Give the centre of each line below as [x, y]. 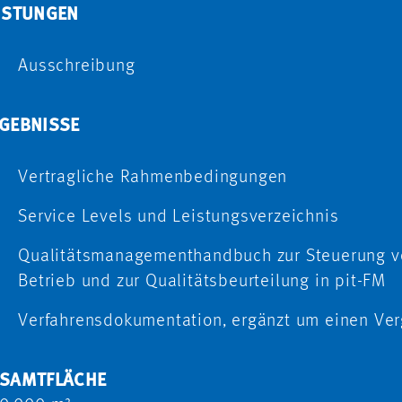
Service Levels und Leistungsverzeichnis [179, 217]
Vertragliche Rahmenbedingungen [153, 177]
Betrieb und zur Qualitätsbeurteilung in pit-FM [202, 281]
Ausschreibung [77, 66]
